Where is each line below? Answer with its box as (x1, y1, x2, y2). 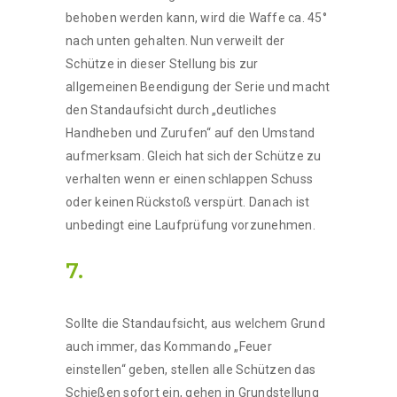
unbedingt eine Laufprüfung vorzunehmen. (66, 217, 315, 232)
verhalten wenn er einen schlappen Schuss (66, 171, 313, 186)
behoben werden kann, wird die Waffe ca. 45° (66, 10, 327, 25)
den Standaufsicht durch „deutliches (66, 102, 276, 117)
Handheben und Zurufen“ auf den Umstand (66, 125, 315, 140)
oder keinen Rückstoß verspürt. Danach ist (66, 194, 310, 209)
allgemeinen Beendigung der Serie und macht (66, 79, 331, 94)
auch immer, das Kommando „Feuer (66, 339, 272, 354)
